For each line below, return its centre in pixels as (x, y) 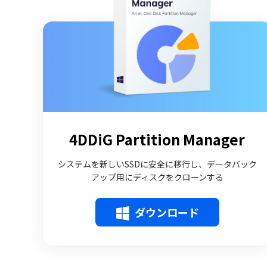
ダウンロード (167, 212)
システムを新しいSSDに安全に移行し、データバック (157, 164)
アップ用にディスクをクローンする (157, 177)
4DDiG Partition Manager (157, 139)
